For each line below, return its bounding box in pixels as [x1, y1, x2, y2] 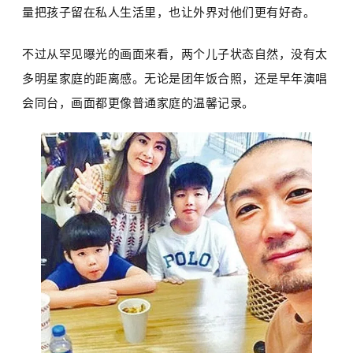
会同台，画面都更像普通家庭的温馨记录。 [22, 96, 255, 110]
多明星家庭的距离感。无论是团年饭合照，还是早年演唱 [22, 72, 328, 86]
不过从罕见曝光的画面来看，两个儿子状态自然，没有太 [22, 47, 328, 61]
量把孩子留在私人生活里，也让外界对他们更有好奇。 [22, 6, 316, 20]
